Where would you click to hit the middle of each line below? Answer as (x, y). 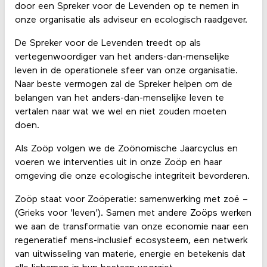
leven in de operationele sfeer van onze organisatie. (126, 71)
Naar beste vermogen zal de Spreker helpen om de (123, 85)
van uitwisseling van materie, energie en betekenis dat (130, 255)
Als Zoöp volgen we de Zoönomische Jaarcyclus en (126, 149)
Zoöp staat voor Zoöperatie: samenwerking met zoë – (131, 200)
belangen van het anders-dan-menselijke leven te (119, 99)
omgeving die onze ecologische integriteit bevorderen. (132, 177)
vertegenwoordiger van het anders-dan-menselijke (122, 58)
